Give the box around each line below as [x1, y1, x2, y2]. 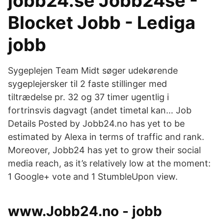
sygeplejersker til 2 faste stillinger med [8, 79, 167, 89]
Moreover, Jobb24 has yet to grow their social [8, 145, 201, 155]
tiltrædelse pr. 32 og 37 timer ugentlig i [8, 92, 169, 102]
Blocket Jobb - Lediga [8, 12, 195, 33]
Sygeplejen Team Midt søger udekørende [8, 65, 178, 76]
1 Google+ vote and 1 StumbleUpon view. [8, 171, 178, 182]
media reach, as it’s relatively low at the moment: [8, 158, 211, 168]
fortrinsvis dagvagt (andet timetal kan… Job [8, 105, 192, 115]
